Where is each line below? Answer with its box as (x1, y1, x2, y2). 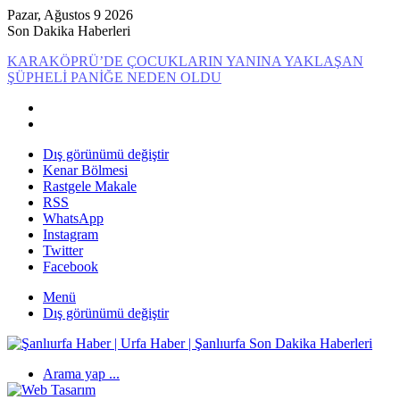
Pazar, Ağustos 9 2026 (7, 7, 133, 22)
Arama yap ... (43, 366, 120, 381)
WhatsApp (43, 211, 104, 226)
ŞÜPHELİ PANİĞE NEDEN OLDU (7, 70, 221, 85)
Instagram (43, 227, 98, 242)
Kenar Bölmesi (43, 162, 128, 178)
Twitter (43, 243, 83, 258)
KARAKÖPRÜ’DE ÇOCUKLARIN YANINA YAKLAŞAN (7, 54, 363, 69)
